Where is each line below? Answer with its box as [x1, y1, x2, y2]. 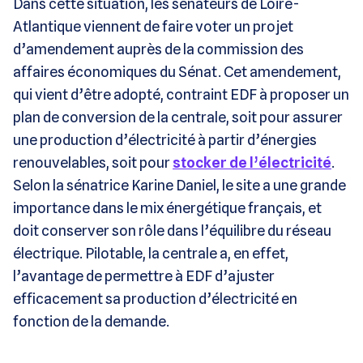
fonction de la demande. [13, 312, 169, 330]
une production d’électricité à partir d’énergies [13, 130, 317, 148]
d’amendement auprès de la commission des [13, 40, 304, 58]
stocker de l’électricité [173, 153, 331, 171]
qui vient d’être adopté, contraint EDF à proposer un [13, 85, 349, 103]
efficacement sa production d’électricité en [13, 289, 297, 307]
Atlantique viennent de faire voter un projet [13, 17, 293, 35]
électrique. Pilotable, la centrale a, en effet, [13, 244, 288, 262]
